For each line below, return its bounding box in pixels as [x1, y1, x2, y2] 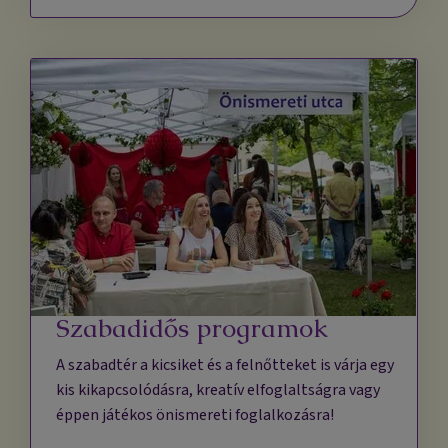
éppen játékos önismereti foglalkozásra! [56, 404, 335, 427]
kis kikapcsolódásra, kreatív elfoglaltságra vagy [56, 379, 381, 402]
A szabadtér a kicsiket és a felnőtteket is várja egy [56, 354, 395, 377]
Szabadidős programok [56, 311, 329, 346]
